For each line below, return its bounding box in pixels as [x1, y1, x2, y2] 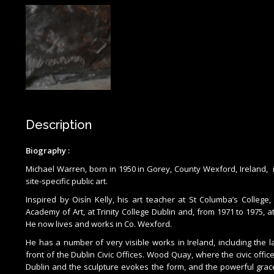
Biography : [26, 145, 72, 157]
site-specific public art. [26, 176, 108, 187]
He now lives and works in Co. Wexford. [26, 218, 172, 230]
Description [26, 117, 92, 133]
